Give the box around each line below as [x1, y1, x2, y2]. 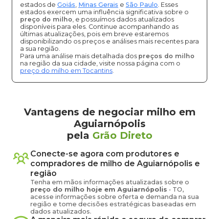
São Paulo [126, 1, 158, 8]
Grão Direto [92, 130, 153, 141]
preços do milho [138, 52, 195, 60]
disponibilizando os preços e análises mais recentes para [20, 38, 199, 45]
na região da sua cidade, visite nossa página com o [20, 60, 180, 67]
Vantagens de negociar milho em [23, 106, 196, 118]
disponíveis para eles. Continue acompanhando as [20, 23, 178, 30]
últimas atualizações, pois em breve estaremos [20, 30, 169, 38]
